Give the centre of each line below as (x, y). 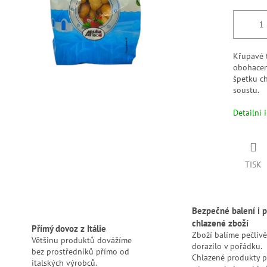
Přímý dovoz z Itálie (69, 228)
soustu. (246, 90)
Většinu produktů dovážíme (81, 240)
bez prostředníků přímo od (80, 251)
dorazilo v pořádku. (226, 246)
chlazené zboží (220, 223)
